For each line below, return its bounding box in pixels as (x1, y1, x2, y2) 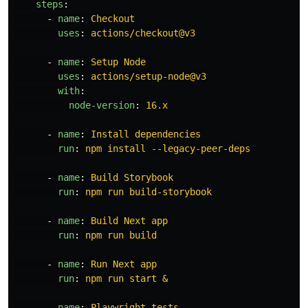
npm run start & (85, 273, 168, 285)
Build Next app (91, 215, 168, 227)
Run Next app (91, 258, 157, 270)
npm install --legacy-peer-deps (85, 143, 250, 155)
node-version (69, 100, 135, 111)
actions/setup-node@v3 (91, 71, 206, 82)
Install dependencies (91, 129, 201, 140)
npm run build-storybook (85, 186, 212, 198)
